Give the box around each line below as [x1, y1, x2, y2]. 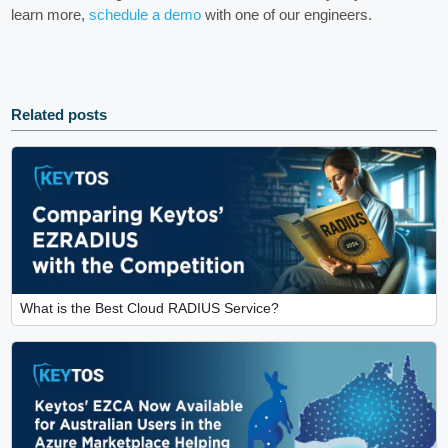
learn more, [11, 6, 90, 24]
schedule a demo [89, 6, 202, 24]
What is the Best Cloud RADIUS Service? [19, 301, 279, 317]
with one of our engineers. [201, 6, 373, 24]
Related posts [11, 106, 108, 124]
